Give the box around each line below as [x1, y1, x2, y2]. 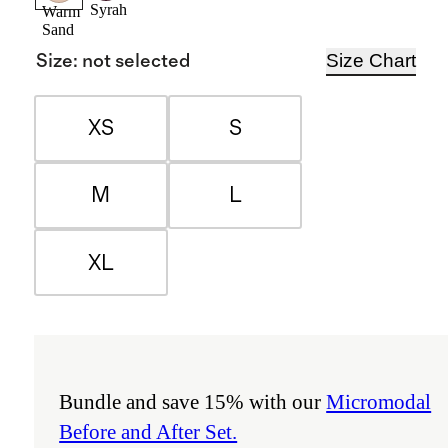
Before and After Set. [59, 420, 238, 444]
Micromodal [326, 390, 432, 414]
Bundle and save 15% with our [59, 390, 327, 414]
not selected [81, 51, 191, 71]
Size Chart [326, 50, 417, 72]
